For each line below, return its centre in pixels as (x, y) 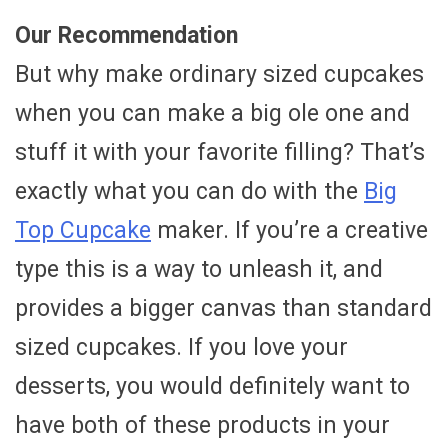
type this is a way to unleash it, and (199, 270)
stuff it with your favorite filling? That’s (220, 153)
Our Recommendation (126, 36)
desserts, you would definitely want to (212, 387)
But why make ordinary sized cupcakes (219, 75)
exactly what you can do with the (189, 192)
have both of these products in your (202, 426)
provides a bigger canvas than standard (223, 309)
